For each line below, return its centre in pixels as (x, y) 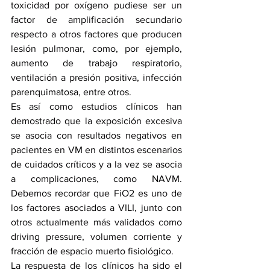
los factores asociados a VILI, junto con (96, 208)
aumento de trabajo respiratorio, (96, 63)
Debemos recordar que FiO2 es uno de (96, 193)
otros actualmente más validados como (96, 222)
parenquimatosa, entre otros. (71, 92)
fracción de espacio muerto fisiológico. (92, 251)
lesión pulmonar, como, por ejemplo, (96, 49)
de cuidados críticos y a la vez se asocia (96, 164)
